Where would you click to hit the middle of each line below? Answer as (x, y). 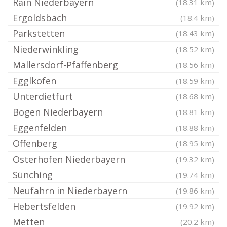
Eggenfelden (40, 128)
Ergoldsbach (40, 18)
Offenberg (35, 143)
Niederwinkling (46, 49)
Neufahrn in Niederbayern (70, 191)
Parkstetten (39, 33)
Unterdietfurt (43, 96)
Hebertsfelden (44, 206)
